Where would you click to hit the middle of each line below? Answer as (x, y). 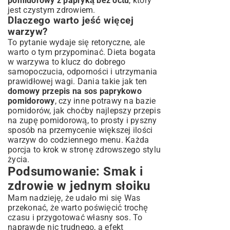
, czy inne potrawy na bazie (105, 101)
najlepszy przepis (128, 111)
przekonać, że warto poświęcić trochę (78, 208)
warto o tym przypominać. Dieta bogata (82, 52)
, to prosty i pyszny (122, 120)
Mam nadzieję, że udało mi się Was (74, 198)
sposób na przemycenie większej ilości (80, 130)
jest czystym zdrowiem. (52, 10)
